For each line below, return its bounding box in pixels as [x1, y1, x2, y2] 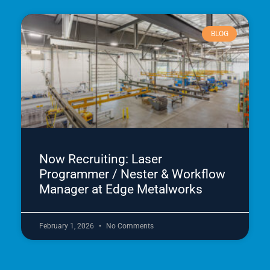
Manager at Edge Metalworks [39, 181, 202, 196]
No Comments [106, 221, 154, 230]
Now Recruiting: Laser [39, 151, 162, 166]
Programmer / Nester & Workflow [39, 166, 225, 181]
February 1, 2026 [39, 221, 96, 230]
